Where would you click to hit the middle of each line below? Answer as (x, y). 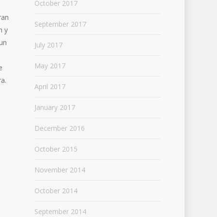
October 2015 (56, 149)
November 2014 (60, 170)
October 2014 (56, 191)
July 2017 (48, 45)
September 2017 (60, 24)
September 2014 (60, 211)
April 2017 (50, 86)
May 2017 (50, 66)
